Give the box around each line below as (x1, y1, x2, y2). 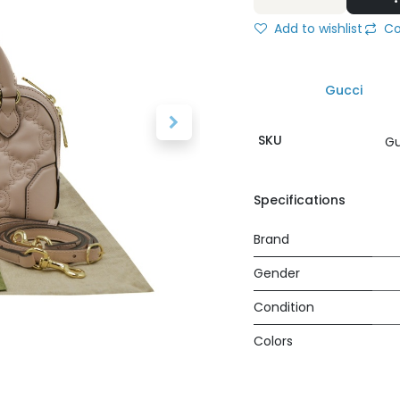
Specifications (254, 191, 346, 209)
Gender (254, 264, 300, 282)
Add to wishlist (271, 20, 362, 37)
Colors (254, 332, 293, 350)
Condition (254, 298, 314, 316)
